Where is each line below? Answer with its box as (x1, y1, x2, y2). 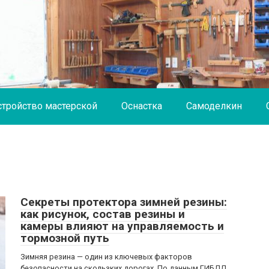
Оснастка (121, 100, 162, 112)
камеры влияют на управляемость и (20, 219, 224, 233)
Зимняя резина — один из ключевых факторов (20, 252, 192, 261)
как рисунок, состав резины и (20, 207, 185, 221)
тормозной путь (20, 231, 109, 245)
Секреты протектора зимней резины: (20, 195, 227, 209)
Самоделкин (186, 100, 242, 112)
